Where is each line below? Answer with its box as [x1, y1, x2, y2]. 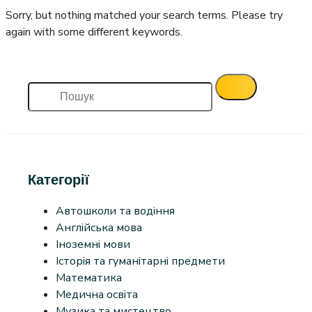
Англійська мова [56, 219, 142, 235]
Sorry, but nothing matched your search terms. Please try [6, 7, 283, 23]
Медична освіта [56, 286, 138, 302]
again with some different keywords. [6, 24, 182, 40]
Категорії [28, 170, 89, 188]
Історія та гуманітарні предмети [56, 253, 225, 269]
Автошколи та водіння [56, 203, 175, 219]
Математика [56, 270, 122, 286]
